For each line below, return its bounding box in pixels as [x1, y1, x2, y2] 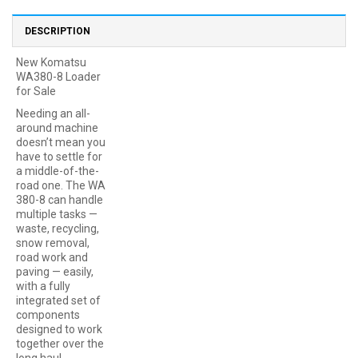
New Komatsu [16, 55, 86, 69]
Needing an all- [16, 106, 90, 120]
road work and [16, 250, 88, 264]
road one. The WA [16, 178, 105, 192]
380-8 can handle [16, 193, 103, 206]
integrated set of [16, 293, 101, 307]
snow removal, [16, 236, 89, 249]
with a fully [16, 279, 70, 292]
